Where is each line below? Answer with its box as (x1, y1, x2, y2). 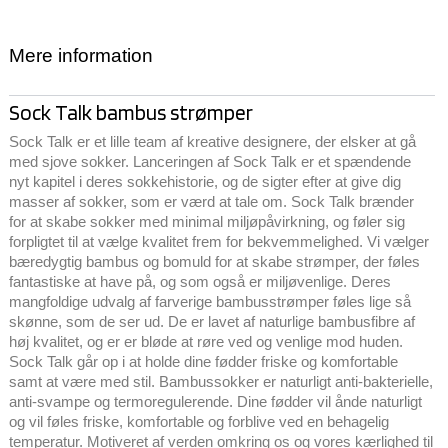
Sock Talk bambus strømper (8, 99, 253, 125)
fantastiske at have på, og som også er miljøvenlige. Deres (8, 272, 391, 290)
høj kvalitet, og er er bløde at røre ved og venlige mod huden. (8, 332, 403, 350)
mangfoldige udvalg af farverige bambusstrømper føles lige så (8, 292, 411, 310)
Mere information (8, 44, 153, 66)
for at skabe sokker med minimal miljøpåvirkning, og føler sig (8, 212, 405, 230)
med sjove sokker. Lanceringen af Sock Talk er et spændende (8, 152, 411, 170)
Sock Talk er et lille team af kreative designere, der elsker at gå (8, 132, 416, 150)
